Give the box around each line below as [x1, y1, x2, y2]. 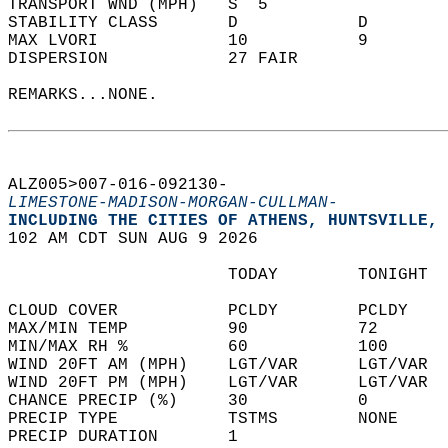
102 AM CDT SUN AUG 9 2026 [8, 230, 278, 248]
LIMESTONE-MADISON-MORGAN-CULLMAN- [8, 194, 338, 212]
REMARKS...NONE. [8, 86, 178, 104]
